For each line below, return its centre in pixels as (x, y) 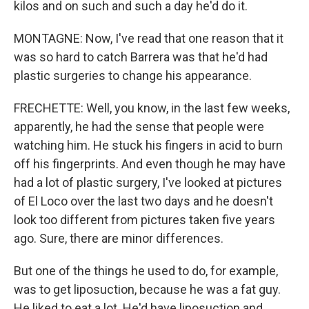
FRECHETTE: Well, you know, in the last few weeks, (152, 108)
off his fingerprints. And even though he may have (150, 164)
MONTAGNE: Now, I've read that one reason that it (149, 38)
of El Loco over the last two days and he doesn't (143, 201)
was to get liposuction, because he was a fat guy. (147, 289)
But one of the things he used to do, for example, (146, 271)
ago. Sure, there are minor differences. (119, 238)
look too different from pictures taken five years (144, 220)
